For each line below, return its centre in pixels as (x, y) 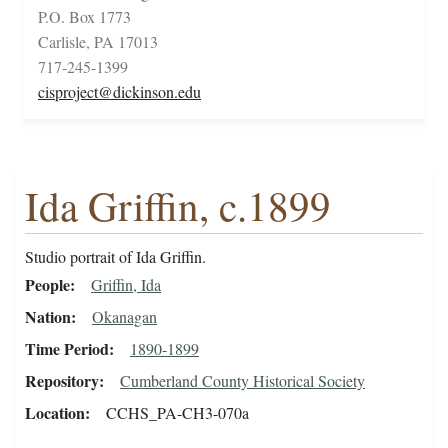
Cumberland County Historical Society (242, 381)
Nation (48, 317)
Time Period (67, 349)
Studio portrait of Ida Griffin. (115, 257)
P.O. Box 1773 (84, 17)
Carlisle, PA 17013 (98, 42)
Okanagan (124, 317)
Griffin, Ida (126, 285)
